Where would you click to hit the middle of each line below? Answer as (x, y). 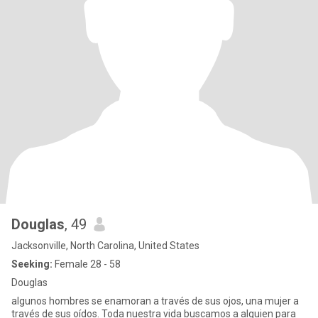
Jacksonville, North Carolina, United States (105, 246)
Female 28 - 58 (87, 264)
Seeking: (32, 264)
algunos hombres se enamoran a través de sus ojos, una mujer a (155, 301)
